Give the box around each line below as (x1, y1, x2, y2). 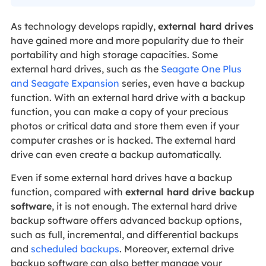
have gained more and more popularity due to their (10, 34, 243, 46)
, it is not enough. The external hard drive (51, 199, 237, 212)
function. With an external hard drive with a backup (10, 91, 245, 103)
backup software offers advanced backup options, (10, 214, 242, 226)
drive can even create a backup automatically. (10, 148, 221, 160)
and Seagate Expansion (10, 77, 119, 89)
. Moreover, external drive (119, 242, 234, 255)
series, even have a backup (119, 77, 245, 89)
